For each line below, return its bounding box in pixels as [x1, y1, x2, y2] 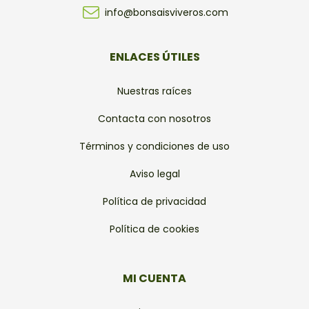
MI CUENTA [123, 270, 186, 286]
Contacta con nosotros [98, 111, 211, 126]
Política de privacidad [103, 194, 206, 208]
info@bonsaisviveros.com [104, 5, 228, 19]
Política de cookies [110, 221, 199, 236]
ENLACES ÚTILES [109, 48, 200, 65]
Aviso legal [129, 166, 180, 181]
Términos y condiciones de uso [79, 139, 230, 153]
